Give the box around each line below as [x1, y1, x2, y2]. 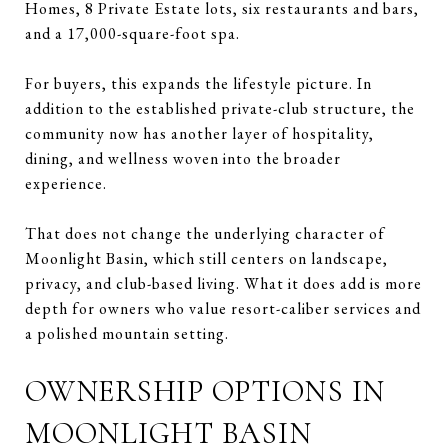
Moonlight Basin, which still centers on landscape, [25, 247, 388, 269]
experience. [25, 172, 107, 194]
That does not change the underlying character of [25, 222, 385, 244]
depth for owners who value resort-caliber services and [25, 297, 421, 319]
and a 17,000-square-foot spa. [25, 22, 240, 44]
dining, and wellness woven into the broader [25, 147, 341, 169]
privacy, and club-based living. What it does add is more [25, 272, 422, 294]
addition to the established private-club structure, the [25, 97, 415, 119]
